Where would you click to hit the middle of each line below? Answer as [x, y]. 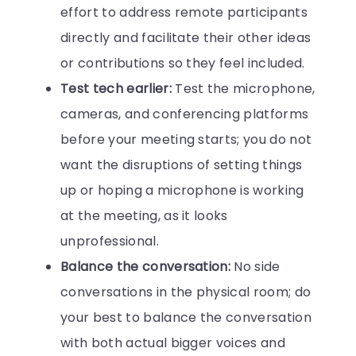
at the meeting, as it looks [144, 216]
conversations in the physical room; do [186, 292]
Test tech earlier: [118, 89]
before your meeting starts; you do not [186, 140]
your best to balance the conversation [186, 318]
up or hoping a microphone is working [182, 191]
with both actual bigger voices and [173, 343]
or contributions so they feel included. [183, 64]
